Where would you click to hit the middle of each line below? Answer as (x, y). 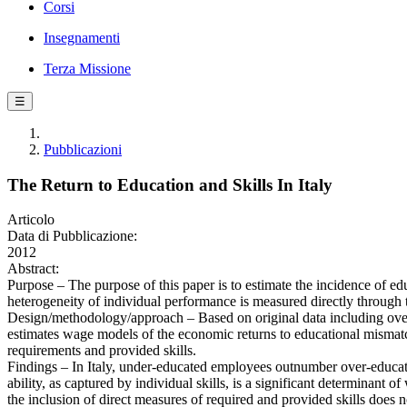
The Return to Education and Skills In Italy (170, 184)
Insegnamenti (82, 38)
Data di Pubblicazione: (72, 236)
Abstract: (33, 269)
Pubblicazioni (83, 149)
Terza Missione (87, 69)
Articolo (31, 220)
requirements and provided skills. (102, 351)
